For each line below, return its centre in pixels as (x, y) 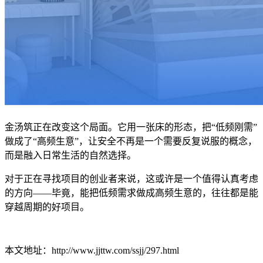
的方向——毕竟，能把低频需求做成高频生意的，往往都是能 (131, 193)
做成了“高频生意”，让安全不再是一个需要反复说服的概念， (131, 141)
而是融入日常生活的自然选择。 (70, 156)
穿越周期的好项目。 (47, 207)
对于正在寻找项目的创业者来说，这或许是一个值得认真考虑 (131, 179)
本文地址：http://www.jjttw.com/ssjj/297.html (92, 251)
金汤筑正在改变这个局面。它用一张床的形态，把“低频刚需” (131, 127)
